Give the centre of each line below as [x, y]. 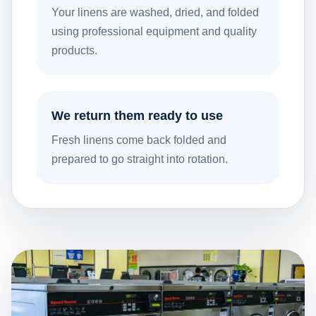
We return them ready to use [137, 116]
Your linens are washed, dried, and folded [155, 13]
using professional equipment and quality [154, 32]
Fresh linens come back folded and [139, 140]
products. [74, 51]
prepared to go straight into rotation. [140, 159]
